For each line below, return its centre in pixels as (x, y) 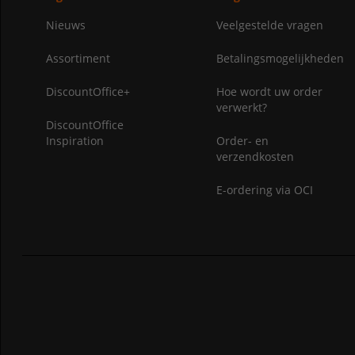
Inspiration (74, 141)
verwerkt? (241, 108)
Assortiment (78, 59)
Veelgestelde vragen (269, 25)
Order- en (242, 141)
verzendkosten (255, 157)
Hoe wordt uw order (269, 92)
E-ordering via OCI (264, 190)
